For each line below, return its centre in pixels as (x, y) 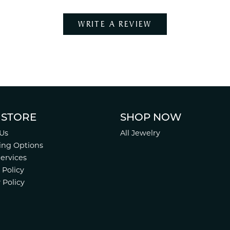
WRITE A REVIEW (115, 24)
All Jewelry (140, 133)
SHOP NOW (151, 118)
